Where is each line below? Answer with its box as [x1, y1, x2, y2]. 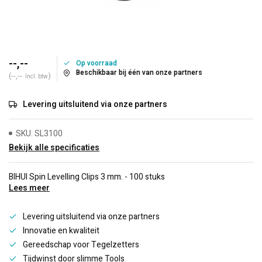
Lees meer [9, 182, 50, 194]
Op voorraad [76, 58, 117, 68]
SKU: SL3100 [16, 127, 63, 140]
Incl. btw [25, 73, 48, 81]
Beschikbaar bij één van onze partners [76, 68, 202, 78]
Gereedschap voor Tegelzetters [23, 239, 139, 251]
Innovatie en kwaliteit [23, 225, 99, 237]
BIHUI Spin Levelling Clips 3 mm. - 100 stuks [9, 171, 165, 183]
